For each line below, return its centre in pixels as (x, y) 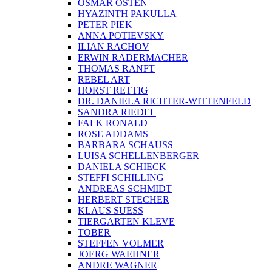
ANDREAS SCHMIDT (125, 189)
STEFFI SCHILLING (121, 178)
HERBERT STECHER (124, 200)
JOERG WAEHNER (119, 254)
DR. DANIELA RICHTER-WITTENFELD (164, 101)
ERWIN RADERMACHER (133, 58)
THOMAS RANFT (116, 69)
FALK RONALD (113, 123)
